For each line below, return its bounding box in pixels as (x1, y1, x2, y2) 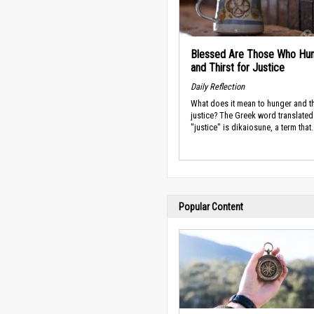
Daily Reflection (191, 81, 245, 92)
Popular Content (179, 201, 243, 212)
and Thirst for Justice (191, 61, 285, 74)
